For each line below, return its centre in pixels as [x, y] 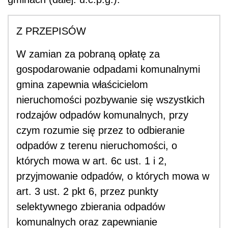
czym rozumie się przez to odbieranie [101, 130]
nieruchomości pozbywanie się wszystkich [110, 99]
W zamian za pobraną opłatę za [88, 54]
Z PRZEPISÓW [51, 31]
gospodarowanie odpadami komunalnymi [108, 69]
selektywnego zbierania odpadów [91, 206]
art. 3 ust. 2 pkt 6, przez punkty [87, 191]
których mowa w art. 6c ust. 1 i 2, [92, 161]
